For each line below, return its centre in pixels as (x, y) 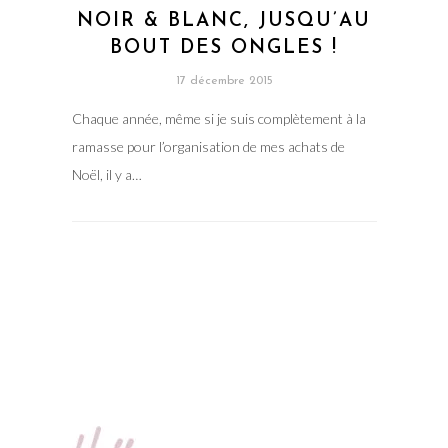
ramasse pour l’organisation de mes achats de (208, 147)
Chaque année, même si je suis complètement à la (218, 119)
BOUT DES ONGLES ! (224, 49)
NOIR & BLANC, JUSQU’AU (224, 22)
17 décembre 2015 (224, 81)
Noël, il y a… (106, 175)
